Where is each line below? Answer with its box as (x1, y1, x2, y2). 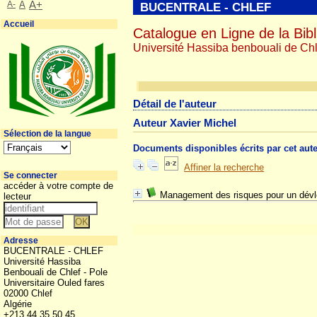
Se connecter (4, 171, 57, 180)
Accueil (4, 19, 34, 29)
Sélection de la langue (4, 129, 91, 139)
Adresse (4, 236, 38, 246)
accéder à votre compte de (4, 180, 113, 191)
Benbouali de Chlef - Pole (4, 267, 108, 277)
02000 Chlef (4, 288, 52, 299)
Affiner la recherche (184, 162, 265, 173)
